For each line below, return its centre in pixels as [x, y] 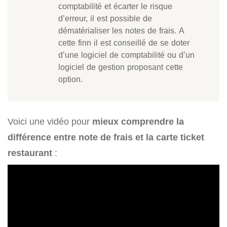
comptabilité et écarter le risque [115, 6]
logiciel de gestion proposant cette [121, 67]
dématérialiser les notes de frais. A [121, 31]
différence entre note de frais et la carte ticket [106, 137]
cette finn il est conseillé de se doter [124, 43]
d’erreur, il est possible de [105, 18]
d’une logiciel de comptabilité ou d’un [126, 55]
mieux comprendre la [138, 122]
